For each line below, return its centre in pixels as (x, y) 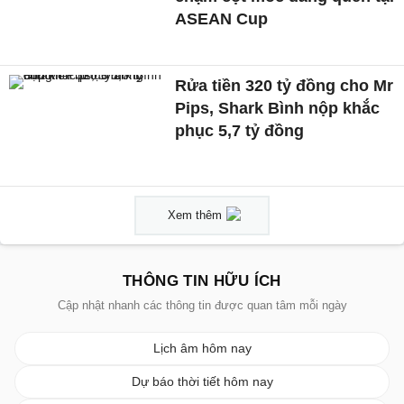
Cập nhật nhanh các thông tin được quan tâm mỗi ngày (202, 305)
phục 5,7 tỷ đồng (240, 130)
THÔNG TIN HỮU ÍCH (202, 280)
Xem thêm (195, 215)
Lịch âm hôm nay (202, 348)
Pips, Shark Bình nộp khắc (278, 108)
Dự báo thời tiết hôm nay (202, 381)
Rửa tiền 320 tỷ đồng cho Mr (285, 85)
